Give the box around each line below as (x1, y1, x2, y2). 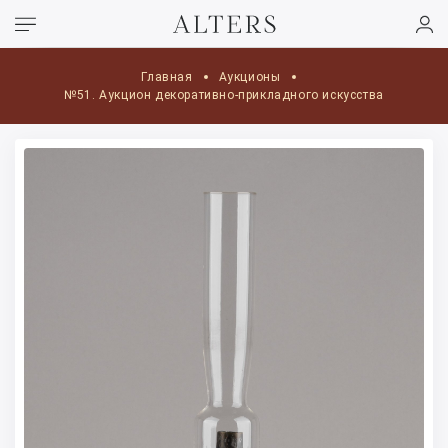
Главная (141, 70, 193, 84)
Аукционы (218, 70, 281, 84)
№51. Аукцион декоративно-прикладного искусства (64, 88, 384, 102)
